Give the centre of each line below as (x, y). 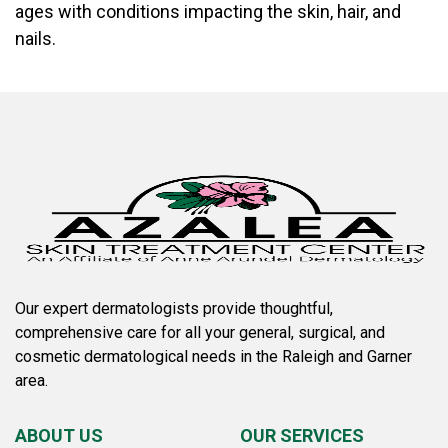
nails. (35, 38)
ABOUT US (59, 435)
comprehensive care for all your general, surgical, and (200, 332)
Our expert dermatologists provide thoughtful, (174, 308)
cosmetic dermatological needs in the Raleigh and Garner (213, 356)
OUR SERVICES (302, 435)
